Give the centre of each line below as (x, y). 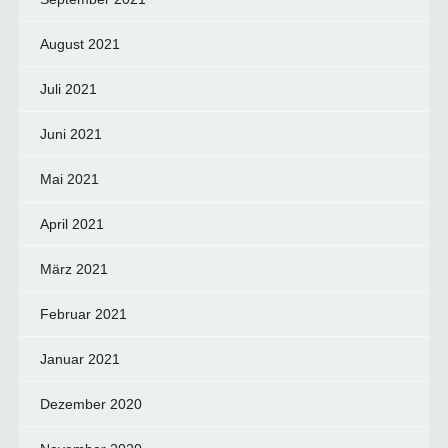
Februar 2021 (83, 314)
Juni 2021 (70, 134)
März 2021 (73, 269)
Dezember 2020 (90, 404)
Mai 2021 (69, 179)
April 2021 (71, 224)
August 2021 (79, 44)
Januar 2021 (79, 359)
